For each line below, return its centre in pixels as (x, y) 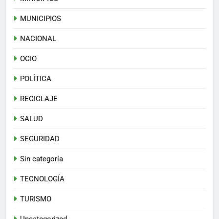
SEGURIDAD (40, 139)
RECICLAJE (39, 99)
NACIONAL (38, 39)
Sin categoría (42, 159)
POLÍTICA (36, 79)
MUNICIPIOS (41, 19)
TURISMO (36, 199)
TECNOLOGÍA (42, 179)
